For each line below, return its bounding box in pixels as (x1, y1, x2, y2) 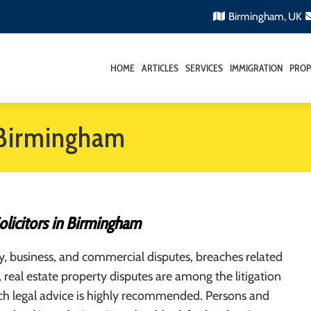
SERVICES (185, 62, 223, 74)
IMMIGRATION (230, 62, 283, 74)
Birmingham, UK (228, 10, 302, 23)
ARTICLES (142, 62, 178, 74)
